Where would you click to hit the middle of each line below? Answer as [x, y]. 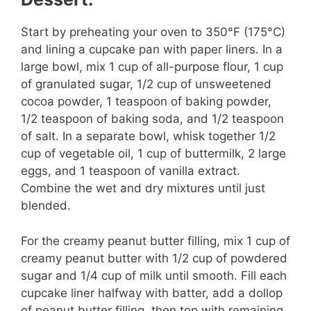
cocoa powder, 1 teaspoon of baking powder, [146, 102]
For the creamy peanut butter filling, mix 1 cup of [155, 241]
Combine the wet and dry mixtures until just [143, 188]
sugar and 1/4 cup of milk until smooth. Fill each [154, 275]
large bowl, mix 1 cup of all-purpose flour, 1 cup [152, 67]
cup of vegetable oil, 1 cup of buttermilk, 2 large [153, 154]
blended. [46, 206]
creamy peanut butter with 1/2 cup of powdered [154, 258]
